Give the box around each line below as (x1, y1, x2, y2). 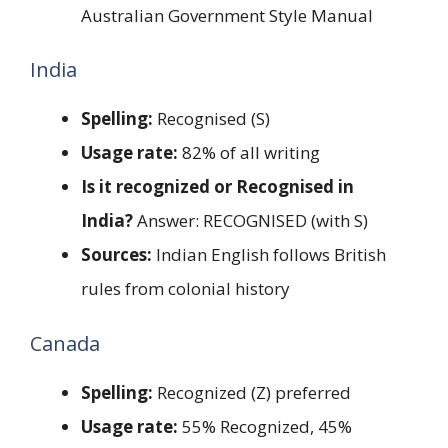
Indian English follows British (152, 243, 386, 267)
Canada (30, 329, 100, 357)
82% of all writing (178, 141, 320, 165)
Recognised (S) (153, 107, 270, 131)
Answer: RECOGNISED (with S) (133, 209, 368, 233)
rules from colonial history (81, 277, 290, 301)
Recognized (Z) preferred (153, 380, 351, 404)
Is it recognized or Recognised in (81, 175, 354, 199)
